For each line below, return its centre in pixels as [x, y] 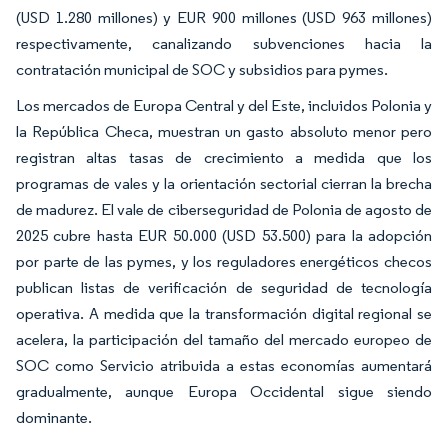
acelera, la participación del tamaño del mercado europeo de [224, 339]
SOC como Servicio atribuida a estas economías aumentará [224, 365]
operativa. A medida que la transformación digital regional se [224, 313]
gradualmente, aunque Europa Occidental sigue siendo [224, 391]
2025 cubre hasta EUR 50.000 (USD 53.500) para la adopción [224, 235]
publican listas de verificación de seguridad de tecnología [224, 287]
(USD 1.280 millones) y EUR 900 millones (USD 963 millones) [224, 17]
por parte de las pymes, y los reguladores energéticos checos [224, 261]
